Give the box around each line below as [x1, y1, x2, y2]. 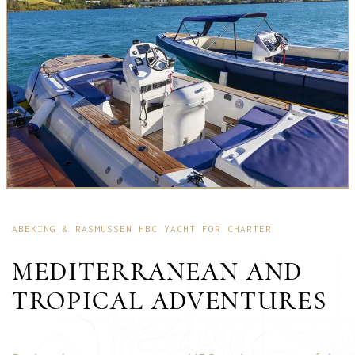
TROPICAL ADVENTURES [12, 285, 327, 317]
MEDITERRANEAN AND [12, 256, 303, 288]
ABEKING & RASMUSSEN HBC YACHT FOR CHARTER [12, 223, 272, 235]
